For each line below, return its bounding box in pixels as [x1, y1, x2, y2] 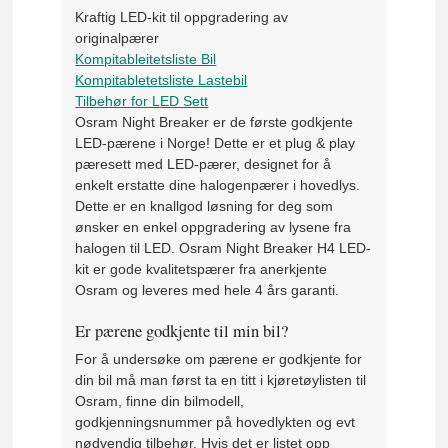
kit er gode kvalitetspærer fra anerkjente [75, 261, 328, 278]
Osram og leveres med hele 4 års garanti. [75, 282, 340, 299]
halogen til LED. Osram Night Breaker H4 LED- [75, 240, 372, 257]
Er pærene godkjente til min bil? [75, 318, 289, 342]
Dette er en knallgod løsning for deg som [75, 198, 334, 215]
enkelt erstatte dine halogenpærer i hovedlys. [75, 177, 361, 194]
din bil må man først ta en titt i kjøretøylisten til [75, 371, 367, 388]
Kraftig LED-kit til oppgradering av [75, 9, 289, 26]
